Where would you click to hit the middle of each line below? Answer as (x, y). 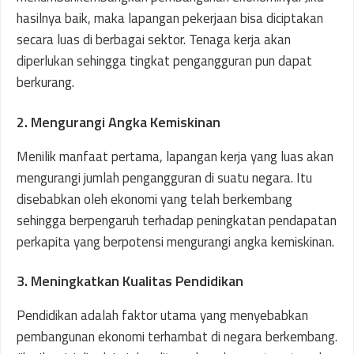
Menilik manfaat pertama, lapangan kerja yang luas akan (175, 156)
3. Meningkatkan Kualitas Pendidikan (130, 281)
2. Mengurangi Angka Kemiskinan (119, 122)
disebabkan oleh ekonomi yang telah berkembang (154, 199)
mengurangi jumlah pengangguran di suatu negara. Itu (164, 177)
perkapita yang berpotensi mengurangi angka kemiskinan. (175, 241)
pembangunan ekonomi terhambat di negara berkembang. (177, 337)
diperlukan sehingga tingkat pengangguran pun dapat (164, 61)
